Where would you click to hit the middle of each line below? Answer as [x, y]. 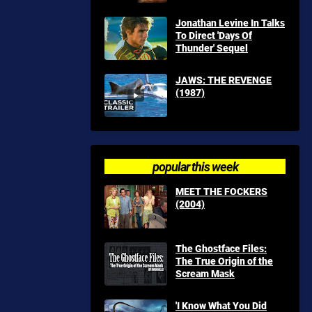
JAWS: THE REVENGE [224, 80]
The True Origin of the [224, 261]
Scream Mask [205, 273]
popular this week [195, 166]
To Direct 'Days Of [214, 35]
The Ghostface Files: [221, 248]
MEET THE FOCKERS [221, 191]
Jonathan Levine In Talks [230, 23]
